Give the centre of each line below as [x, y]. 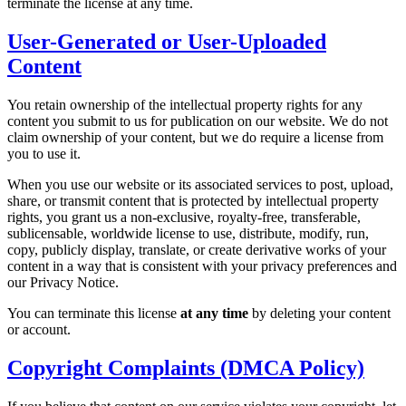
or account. [39, 329]
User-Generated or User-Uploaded [167, 42]
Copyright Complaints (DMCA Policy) [186, 367]
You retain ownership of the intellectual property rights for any [185, 104]
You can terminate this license [94, 313]
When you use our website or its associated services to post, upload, [200, 184]
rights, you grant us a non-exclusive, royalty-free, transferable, [184, 217]
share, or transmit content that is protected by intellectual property [193, 200]
